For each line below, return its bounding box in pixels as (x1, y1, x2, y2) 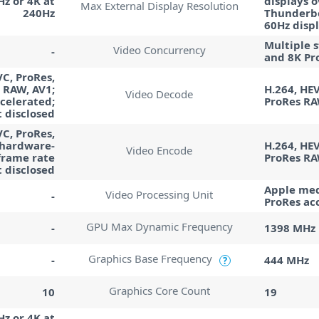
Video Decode (125, 87, 194, 101)
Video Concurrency (113, 43, 206, 57)
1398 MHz (263, 220, 315, 235)
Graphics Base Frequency (88, 251, 212, 266)
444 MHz (263, 252, 309, 267)
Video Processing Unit (105, 187, 214, 202)
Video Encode (126, 143, 193, 157)
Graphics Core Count (108, 283, 210, 298)
